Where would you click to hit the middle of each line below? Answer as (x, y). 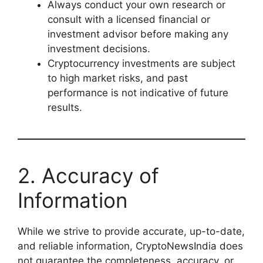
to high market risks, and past (118, 78)
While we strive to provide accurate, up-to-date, (131, 231)
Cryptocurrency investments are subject (141, 63)
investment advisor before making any (138, 34)
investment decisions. (99, 48)
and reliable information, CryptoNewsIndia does (130, 246)
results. (65, 107)
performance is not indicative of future (138, 92)
